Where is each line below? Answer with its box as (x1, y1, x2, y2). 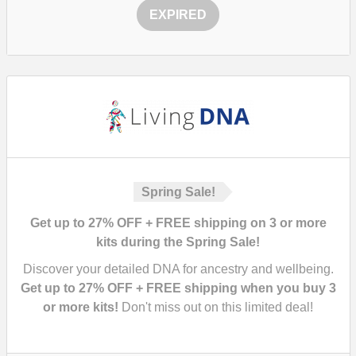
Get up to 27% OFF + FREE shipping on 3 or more (29, 216, 327, 230)
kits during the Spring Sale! (96, 235, 260, 249)
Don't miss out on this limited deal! (118, 300, 313, 314)
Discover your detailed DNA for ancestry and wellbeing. (22, 262, 334, 276)
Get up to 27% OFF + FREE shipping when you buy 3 (20, 281, 336, 295)
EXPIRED (149, 8, 207, 21)
